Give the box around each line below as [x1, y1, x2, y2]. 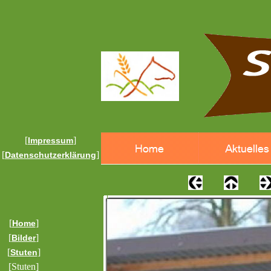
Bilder [11, 233, 36, 243]
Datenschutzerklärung [5, 150, 96, 160]
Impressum [28, 135, 73, 145]
